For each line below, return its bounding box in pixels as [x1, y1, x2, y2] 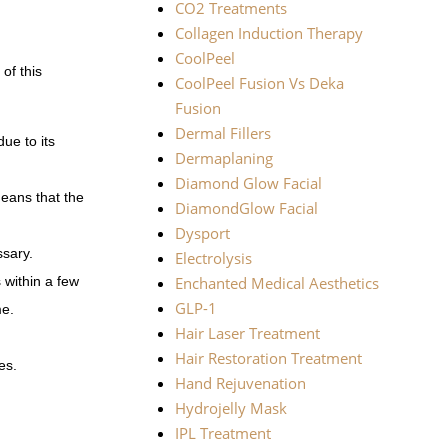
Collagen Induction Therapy [174, 23, 363, 44]
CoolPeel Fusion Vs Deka [174, 73, 344, 94]
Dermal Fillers [174, 123, 271, 144]
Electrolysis [174, 248, 252, 269]
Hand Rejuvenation [174, 373, 306, 394]
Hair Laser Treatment [174, 323, 320, 344]
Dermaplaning [174, 148, 273, 169]
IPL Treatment [174, 423, 271, 444]
